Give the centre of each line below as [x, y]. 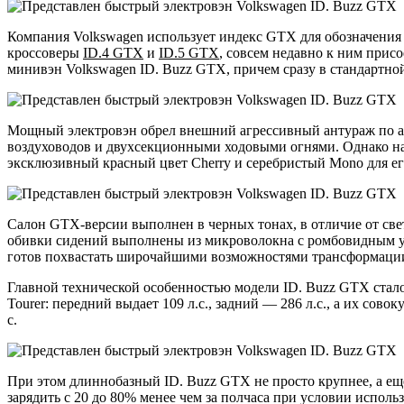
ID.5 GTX [189, 52]
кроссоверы [45, 52]
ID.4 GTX [113, 52]
